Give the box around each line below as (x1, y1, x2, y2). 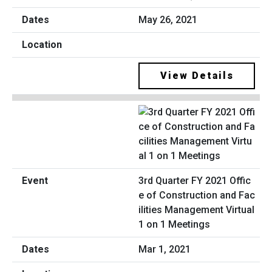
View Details (160, 69, 234, 81)
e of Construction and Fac (138, 189, 255, 202)
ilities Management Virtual (138, 204, 254, 216)
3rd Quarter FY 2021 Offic (138, 175, 251, 187)
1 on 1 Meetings (138, 219, 210, 231)
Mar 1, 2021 (138, 243, 191, 256)
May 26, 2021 (138, 13, 197, 25)
